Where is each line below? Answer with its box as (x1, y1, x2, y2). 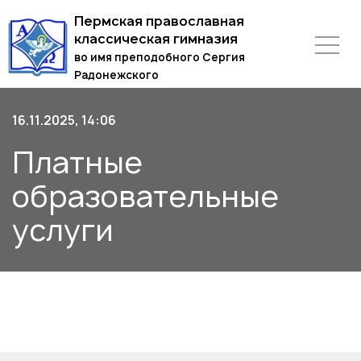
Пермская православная (74, 12, 244, 30)
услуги (12, 210, 114, 250)
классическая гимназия (74, 30, 238, 48)
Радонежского (74, 68, 159, 82)
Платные (12, 143, 143, 182)
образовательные (12, 176, 279, 216)
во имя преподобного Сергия (74, 50, 245, 64)
